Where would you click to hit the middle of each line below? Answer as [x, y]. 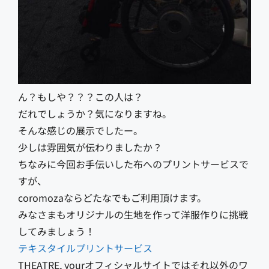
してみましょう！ [56, 231]
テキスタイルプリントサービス [85, 248]
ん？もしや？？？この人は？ [80, 96]
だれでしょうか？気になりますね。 [95, 113]
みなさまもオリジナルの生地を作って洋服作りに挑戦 [133, 214]
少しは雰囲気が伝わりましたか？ [90, 147]
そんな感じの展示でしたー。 [80, 130]
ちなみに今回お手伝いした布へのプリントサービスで [133, 164]
